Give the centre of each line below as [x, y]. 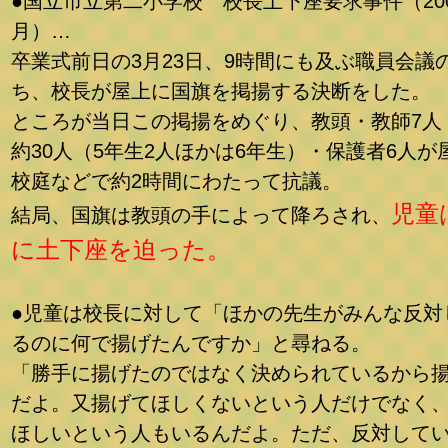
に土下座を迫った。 [121, 249]
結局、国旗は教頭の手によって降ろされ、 [201, 215]
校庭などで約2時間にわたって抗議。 [176, 181]
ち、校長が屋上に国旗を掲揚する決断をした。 [221, 91]
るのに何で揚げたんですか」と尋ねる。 [191, 343]
